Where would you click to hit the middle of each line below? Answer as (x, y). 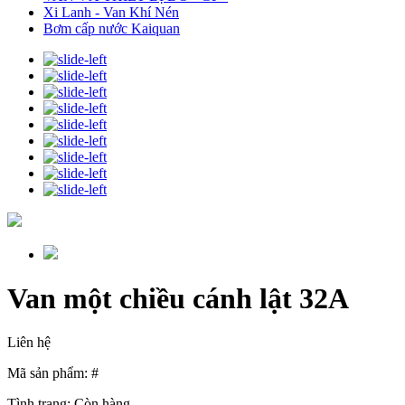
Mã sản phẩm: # (53, 373)
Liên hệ (29, 343)
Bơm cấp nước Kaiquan (112, 28)
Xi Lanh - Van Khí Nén (111, 12)
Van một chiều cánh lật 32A (178, 299)
